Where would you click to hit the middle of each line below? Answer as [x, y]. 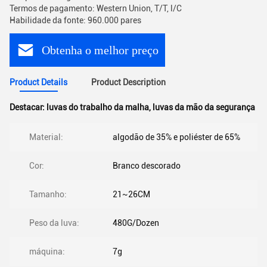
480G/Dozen [136, 223]
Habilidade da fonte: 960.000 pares [75, 20]
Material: [46, 137]
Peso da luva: [54, 223]
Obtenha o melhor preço [100, 50]
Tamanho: [48, 194]
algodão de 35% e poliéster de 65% [176, 137]
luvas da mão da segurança [204, 107]
